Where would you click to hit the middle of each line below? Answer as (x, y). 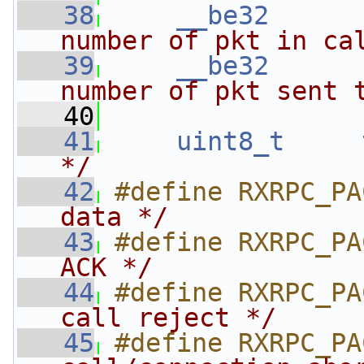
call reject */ (168, 318)
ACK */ (106, 267)
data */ (114, 217)
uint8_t (230, 141)
